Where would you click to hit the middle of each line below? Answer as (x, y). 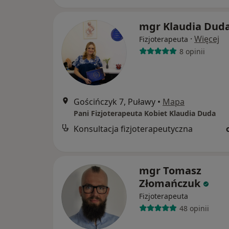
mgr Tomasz (170, 171)
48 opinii (194, 208)
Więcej (207, 39)
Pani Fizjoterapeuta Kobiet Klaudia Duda (145, 113)
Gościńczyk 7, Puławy (114, 102)
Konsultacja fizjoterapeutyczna (133, 129)
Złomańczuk (170, 184)
